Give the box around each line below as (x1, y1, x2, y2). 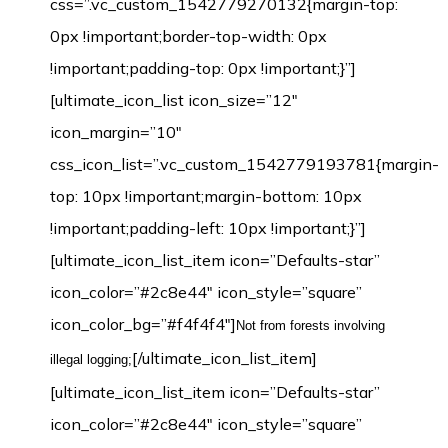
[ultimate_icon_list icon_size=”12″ (50, 90, 298, 110)
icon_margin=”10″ (50, 122, 182, 142)
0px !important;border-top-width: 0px (50, 26, 327, 46)
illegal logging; (50, 352, 132, 367)
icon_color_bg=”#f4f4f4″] (50, 314, 236, 334)
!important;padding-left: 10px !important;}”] (50, 218, 366, 238)
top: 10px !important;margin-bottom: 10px (50, 186, 362, 206)
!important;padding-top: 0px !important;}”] (50, 58, 356, 78)
